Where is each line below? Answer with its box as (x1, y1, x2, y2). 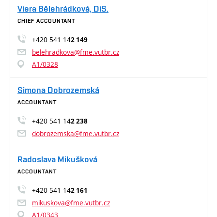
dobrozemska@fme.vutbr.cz (32, 129, 119, 138)
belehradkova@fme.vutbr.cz (32, 47, 119, 57)
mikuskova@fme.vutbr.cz (32, 198, 110, 207)
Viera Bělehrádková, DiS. (17, 3, 108, 14)
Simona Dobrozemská (17, 85, 99, 95)
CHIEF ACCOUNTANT (17, 17, 76, 24)
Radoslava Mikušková (17, 154, 97, 164)
